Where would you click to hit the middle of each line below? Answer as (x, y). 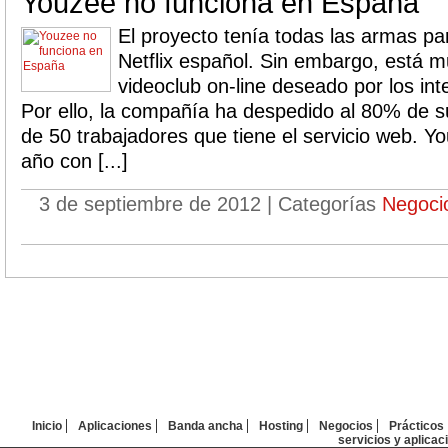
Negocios (345, 426)
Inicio (46, 426)
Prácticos (416, 426)
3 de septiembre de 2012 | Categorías (210, 204)
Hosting (280, 426)
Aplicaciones (114, 426)
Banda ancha (205, 426)
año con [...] (74, 161)
